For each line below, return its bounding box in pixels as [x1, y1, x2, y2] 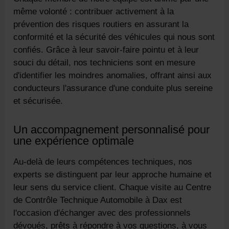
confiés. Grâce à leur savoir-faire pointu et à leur [13, 44, 199, 55]
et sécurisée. [13, 96, 63, 106]
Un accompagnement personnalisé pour [13, 123, 210, 136]
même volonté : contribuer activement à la [13, 6, 174, 16]
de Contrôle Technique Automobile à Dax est [13, 195, 182, 205]
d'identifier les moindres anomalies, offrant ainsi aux [13, 70, 212, 80]
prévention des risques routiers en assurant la [13, 19, 189, 29]
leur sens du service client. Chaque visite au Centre [13, 182, 212, 192]
